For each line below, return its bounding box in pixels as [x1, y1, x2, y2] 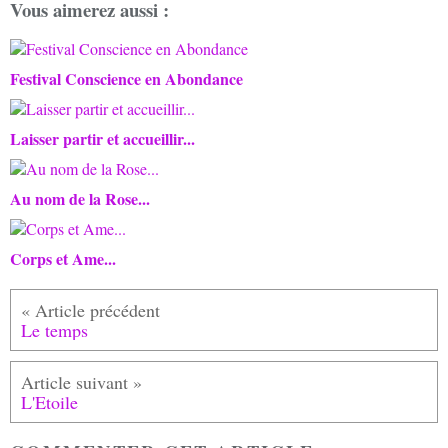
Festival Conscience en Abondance [10, 66, 243, 90]
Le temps [21, 317, 88, 342]
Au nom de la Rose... [10, 186, 150, 210]
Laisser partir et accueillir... [10, 126, 195, 150]
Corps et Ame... [10, 246, 116, 270]
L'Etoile [21, 389, 78, 414]
